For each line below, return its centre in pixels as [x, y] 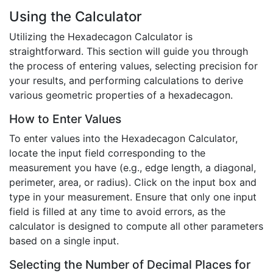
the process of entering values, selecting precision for [133, 66]
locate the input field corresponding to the [107, 153]
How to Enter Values [65, 119]
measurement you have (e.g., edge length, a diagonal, [133, 168]
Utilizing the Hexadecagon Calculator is [101, 37]
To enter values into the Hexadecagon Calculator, [123, 139]
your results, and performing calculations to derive [126, 81]
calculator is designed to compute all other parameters [136, 226]
